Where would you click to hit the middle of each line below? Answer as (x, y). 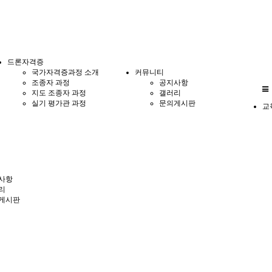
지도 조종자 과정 (59, 93)
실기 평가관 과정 (59, 103)
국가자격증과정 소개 (65, 72)
